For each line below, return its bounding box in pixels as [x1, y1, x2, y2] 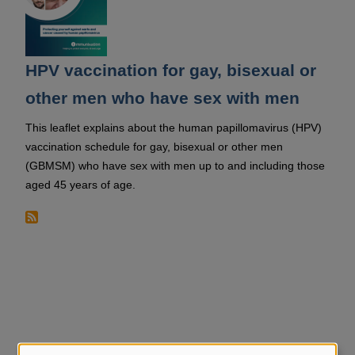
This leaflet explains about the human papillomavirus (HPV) [25, 121, 322, 134]
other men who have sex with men [25, 89, 300, 107]
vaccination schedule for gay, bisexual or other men [25, 140, 283, 153]
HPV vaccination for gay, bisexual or [25, 61, 316, 79]
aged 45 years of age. [25, 178, 136, 191]
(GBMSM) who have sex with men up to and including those [25, 159, 325, 172]
